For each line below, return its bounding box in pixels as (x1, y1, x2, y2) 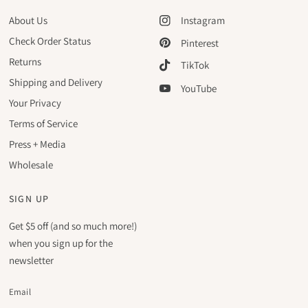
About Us (8, 14, 47, 27)
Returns (8, 55, 41, 68)
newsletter (8, 254, 54, 267)
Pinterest (180, 36, 219, 49)
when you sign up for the (8, 236, 113, 250)
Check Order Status (8, 34, 91, 47)
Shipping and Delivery (8, 76, 102, 89)
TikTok (180, 58, 209, 72)
